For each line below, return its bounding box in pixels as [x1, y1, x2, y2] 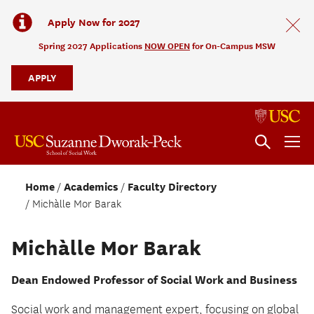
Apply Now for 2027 [48, 16, 140, 28]
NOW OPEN [144, 41, 190, 51]
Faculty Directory [128, 180, 217, 193]
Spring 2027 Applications [39, 41, 144, 51]
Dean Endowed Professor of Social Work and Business [11, 273, 297, 287]
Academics [64, 180, 118, 193]
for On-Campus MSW [190, 41, 275, 51]
